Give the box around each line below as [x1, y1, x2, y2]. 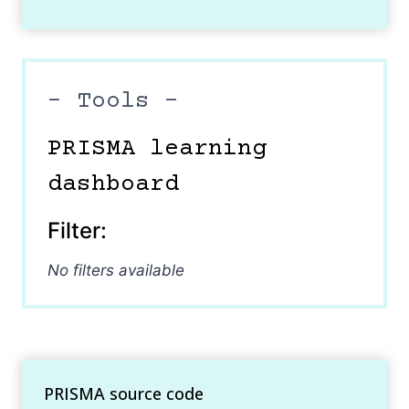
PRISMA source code [44, 382, 204, 404]
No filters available [47, 260, 184, 279]
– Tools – [47, 88, 179, 115]
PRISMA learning [47, 135, 267, 163]
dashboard [47, 171, 179, 198]
